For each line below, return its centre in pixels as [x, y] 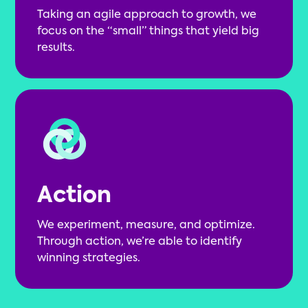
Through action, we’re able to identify [140, 242]
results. [56, 48]
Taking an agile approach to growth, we [147, 15]
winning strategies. [89, 259]
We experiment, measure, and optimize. [146, 226]
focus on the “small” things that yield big [148, 32]
